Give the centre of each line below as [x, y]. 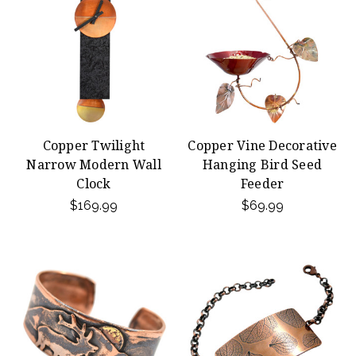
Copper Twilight [94, 145]
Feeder [262, 184]
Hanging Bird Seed [262, 164]
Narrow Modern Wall [94, 164]
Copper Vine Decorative [262, 145]
